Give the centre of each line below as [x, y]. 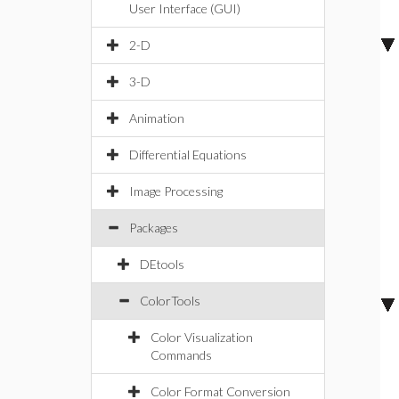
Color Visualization [202, 337]
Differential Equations [188, 155]
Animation [157, 118]
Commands [181, 355]
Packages [154, 228]
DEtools [162, 264]
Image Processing [176, 191]
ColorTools [170, 301]
